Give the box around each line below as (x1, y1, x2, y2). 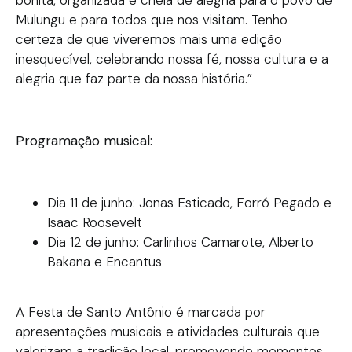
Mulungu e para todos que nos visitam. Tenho (16, 11, 288, 28)
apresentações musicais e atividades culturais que (16, 322, 320, 340)
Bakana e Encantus (47, 252, 162, 270)
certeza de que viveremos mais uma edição (16, 31, 282, 48)
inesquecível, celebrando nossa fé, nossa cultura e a (16, 50, 328, 68)
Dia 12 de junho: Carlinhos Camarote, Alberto (47, 233, 313, 251)
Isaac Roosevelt (47, 213, 142, 231)
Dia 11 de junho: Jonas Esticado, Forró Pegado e (47, 193, 332, 211)
